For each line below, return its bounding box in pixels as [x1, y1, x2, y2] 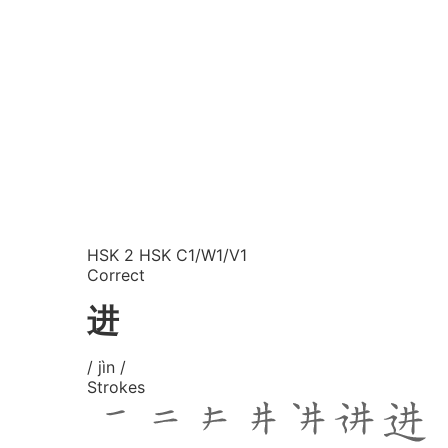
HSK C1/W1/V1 [139, 244, 247, 265]
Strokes [87, 376, 145, 397]
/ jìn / [87, 356, 126, 377]
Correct [87, 264, 145, 285]
